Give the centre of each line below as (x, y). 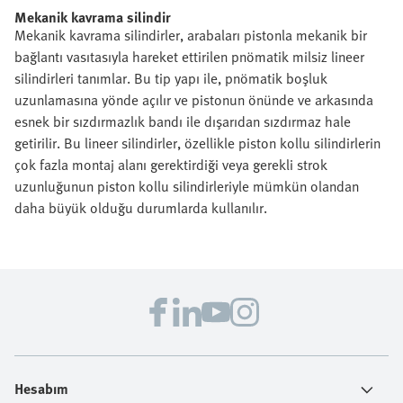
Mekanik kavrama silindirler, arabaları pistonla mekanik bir (191, 35)
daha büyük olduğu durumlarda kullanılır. (141, 208)
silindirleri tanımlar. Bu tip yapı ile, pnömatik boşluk (171, 78)
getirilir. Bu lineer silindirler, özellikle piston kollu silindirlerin (197, 143)
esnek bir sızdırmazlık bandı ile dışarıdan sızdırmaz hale (183, 121)
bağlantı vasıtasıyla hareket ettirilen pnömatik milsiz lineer (189, 57)
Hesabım (41, 389)
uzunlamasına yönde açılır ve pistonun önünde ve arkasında (194, 100)
